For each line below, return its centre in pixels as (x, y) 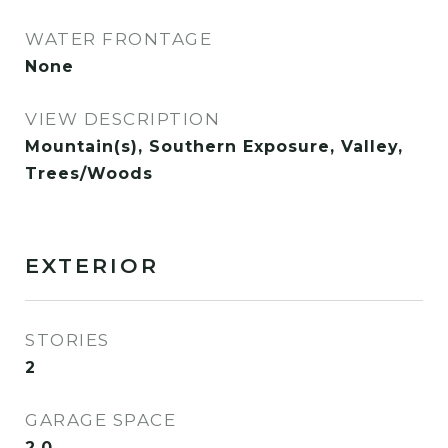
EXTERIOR (92, 265)
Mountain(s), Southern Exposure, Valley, (214, 146)
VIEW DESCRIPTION (122, 119)
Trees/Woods (89, 173)
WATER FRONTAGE (118, 39)
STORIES (67, 340)
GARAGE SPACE (100, 420)
